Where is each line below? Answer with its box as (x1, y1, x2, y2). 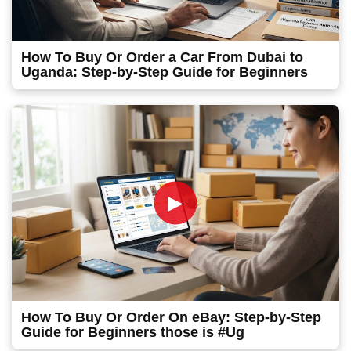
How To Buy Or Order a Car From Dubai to (21, 49, 303, 66)
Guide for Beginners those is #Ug (21, 324, 244, 341)
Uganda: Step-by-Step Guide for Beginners (21, 64, 308, 81)
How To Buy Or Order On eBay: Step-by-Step (21, 309, 321, 326)
